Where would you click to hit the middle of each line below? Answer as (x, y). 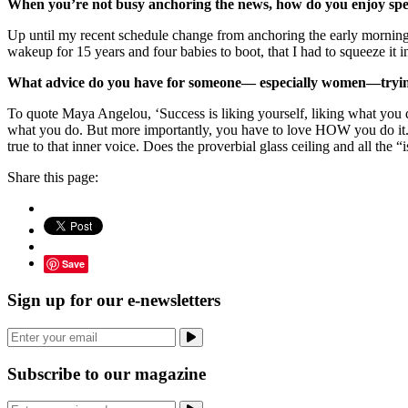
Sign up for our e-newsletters (114, 301)
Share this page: (53, 178)
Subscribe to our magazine (107, 373)
